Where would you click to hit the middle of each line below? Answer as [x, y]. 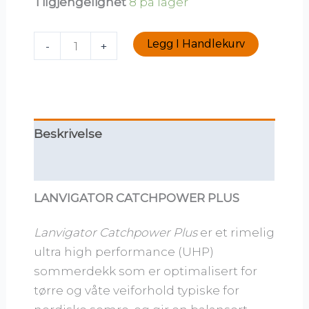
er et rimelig [236, 232]
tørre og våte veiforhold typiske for [137, 290]
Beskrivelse [68, 134]
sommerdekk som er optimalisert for [146, 271]
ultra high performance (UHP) [124, 251]
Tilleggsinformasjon [94, 165]
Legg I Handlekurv [196, 44]
